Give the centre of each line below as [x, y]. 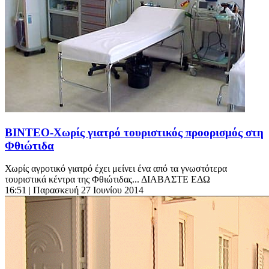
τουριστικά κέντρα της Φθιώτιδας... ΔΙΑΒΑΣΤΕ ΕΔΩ [107, 180]
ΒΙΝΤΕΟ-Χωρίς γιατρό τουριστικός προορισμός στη [134, 132]
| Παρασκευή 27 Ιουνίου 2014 [86, 190]
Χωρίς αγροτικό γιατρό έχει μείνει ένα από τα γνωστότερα [116, 169]
